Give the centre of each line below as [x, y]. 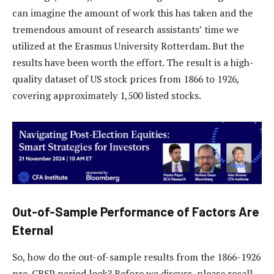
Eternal [33, 230]
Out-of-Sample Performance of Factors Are [136, 212]
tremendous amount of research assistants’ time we [125, 29]
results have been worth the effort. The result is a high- [133, 62]
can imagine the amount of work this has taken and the [132, 13]
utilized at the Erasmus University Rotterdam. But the [128, 46]
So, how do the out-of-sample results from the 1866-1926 [136, 257]
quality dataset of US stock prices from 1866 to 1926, [126, 79]
